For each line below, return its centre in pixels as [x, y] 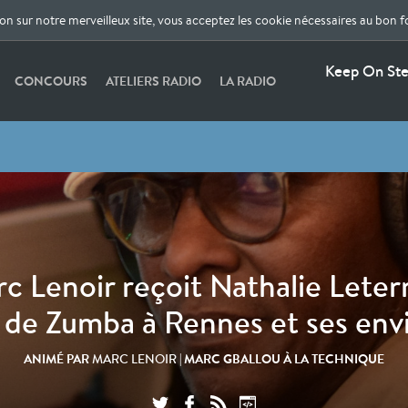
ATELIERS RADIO [154, 81]
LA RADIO [248, 81]
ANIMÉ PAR [58, 359]
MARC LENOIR [136, 359]
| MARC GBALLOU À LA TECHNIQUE [282, 359]
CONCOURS [51, 81]
